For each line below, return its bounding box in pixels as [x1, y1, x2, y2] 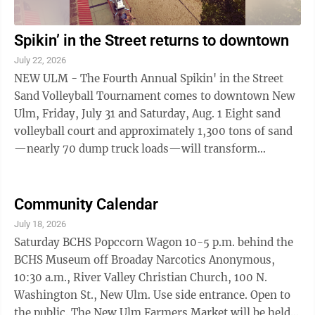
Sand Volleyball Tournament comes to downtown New [14, 89, 295, 103]
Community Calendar [14, 195, 158, 213]
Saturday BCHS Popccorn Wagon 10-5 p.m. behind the [14, 236, 63, 249]
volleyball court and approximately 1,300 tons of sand [14, 124, 292, 138]
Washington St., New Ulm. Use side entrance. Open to [14, 288, 290, 302]
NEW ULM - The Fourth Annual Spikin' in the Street [14, 72, 283, 85]
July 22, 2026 [14, 55, 66, 65]
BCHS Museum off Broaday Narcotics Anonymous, [14, 253, 156, 266]
